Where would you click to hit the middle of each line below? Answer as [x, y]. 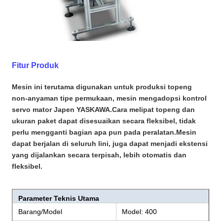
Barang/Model [40, 211]
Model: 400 [139, 211]
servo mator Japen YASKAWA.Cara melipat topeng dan [103, 109]
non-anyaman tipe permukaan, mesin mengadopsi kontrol [109, 98]
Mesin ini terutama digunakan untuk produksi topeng [102, 87]
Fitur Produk [35, 65]
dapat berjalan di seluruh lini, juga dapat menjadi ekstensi [110, 143]
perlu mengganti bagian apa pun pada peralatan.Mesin [104, 132]
